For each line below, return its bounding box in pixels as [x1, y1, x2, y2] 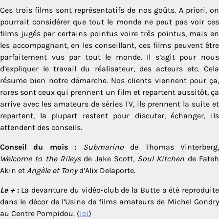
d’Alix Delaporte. [77, 165, 135, 175]
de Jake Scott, [80, 153, 138, 163]
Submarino [83, 142, 124, 152]
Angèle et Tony [27, 165, 77, 175]
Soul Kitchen [137, 153, 185, 163]
